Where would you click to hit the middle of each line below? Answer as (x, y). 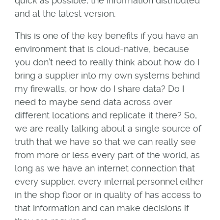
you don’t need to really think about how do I (107, 62)
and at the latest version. (65, 13)
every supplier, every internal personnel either (109, 181)
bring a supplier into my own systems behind (107, 75)
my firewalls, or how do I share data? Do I (99, 88)
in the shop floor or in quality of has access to (108, 194)
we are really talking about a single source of (108, 128)
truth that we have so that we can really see (105, 141)
